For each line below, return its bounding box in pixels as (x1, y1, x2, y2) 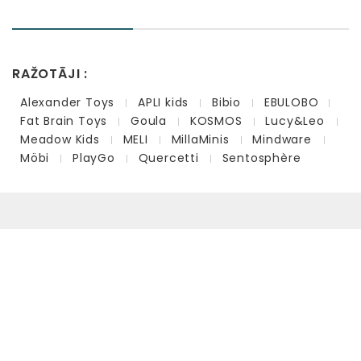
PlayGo (73, 149, 115, 166)
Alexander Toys (20, 93, 115, 110)
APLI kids (138, 93, 189, 110)
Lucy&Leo (265, 112, 325, 129)
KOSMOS (189, 112, 243, 129)
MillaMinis (171, 131, 230, 147)
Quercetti (138, 149, 199, 166)
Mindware (252, 131, 312, 147)
